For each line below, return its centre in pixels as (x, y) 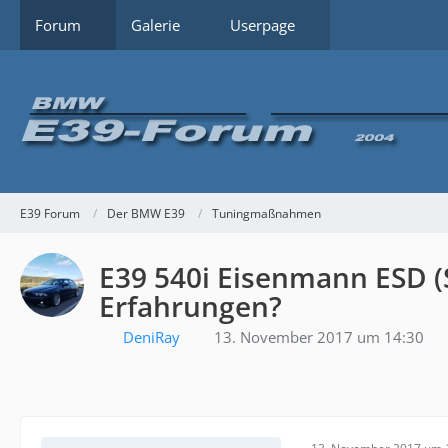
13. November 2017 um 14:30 (319, 337)
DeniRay (151, 337)
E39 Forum (50, 213)
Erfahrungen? (190, 306)
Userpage (262, 25)
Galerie (155, 25)
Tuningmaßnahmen (266, 213)
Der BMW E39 (146, 213)
